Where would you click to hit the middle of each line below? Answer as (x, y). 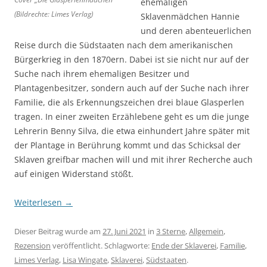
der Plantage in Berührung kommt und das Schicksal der (128, 145)
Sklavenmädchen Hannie (190, 16)
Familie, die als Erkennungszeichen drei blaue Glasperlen (129, 102)
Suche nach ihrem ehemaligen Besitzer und (102, 73)
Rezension (32, 245)
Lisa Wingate (85, 260)
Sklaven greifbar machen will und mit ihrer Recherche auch (133, 159)
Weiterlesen (39, 202)
